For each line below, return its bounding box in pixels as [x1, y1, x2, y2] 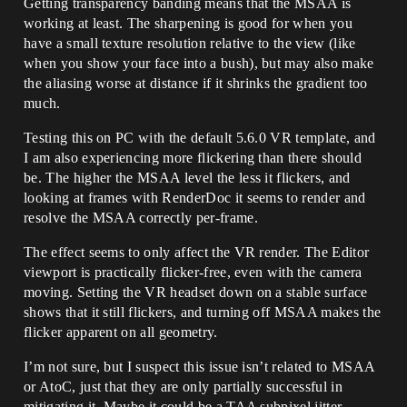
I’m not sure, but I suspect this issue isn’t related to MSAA [24, 358, 375, 374]
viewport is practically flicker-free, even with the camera [24, 263, 362, 280]
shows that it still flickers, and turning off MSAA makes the [24, 303, 382, 320]
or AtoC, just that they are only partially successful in [24, 378, 342, 394]
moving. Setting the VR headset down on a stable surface [24, 283, 368, 300]
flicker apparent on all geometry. [24, 323, 218, 340]
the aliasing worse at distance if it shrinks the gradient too [24, 74, 368, 91]
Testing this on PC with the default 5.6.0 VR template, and [24, 129, 376, 145]
